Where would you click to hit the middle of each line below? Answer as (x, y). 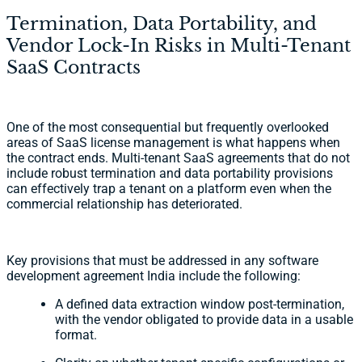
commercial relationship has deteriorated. (124, 204)
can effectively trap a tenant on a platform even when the (169, 189)
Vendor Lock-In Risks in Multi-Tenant (179, 46)
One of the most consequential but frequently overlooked (168, 128)
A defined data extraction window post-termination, (200, 305)
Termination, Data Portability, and (162, 24)
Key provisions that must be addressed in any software (162, 261)
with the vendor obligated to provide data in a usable (204, 320)
